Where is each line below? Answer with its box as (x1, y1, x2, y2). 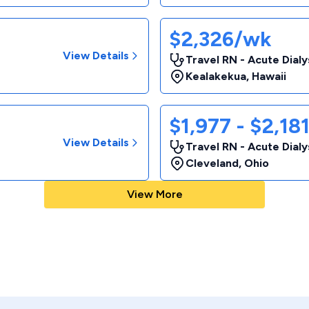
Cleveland (186, 157, 239, 170)
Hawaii (252, 70, 286, 83)
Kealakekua (186, 70, 246, 83)
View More (126, 188, 183, 201)
